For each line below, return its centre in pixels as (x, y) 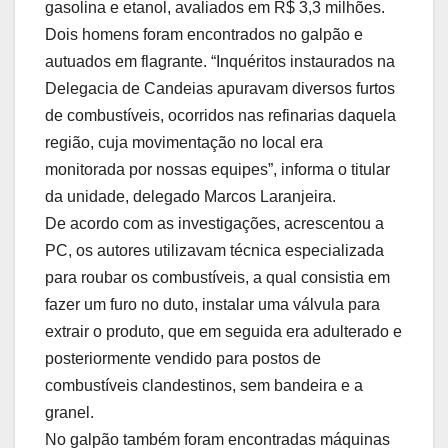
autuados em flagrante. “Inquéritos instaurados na (220, 61)
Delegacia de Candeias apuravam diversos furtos (220, 88)
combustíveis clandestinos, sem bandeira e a (204, 385)
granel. (69, 412)
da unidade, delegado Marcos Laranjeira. (190, 196)
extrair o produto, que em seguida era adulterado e (223, 331)
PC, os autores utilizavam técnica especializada (214, 250)
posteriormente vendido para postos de (183, 358)
